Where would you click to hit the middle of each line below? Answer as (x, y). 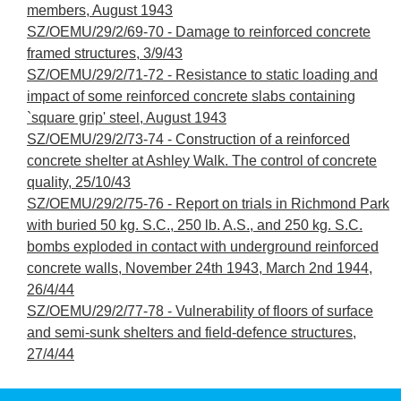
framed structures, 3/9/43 (105, 53)
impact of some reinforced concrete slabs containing (191, 96)
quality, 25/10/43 (79, 182)
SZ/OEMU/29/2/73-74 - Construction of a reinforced (188, 139)
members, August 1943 (100, 10)
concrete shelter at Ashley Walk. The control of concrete (202, 160)
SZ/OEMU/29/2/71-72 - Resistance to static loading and (202, 74)
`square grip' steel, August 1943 (127, 117)
